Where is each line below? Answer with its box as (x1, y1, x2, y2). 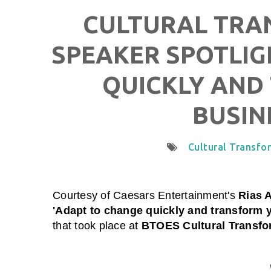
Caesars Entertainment (113, 189, 228, 201)
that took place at (53, 219, 142, 232)
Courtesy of (53, 189, 113, 201)
